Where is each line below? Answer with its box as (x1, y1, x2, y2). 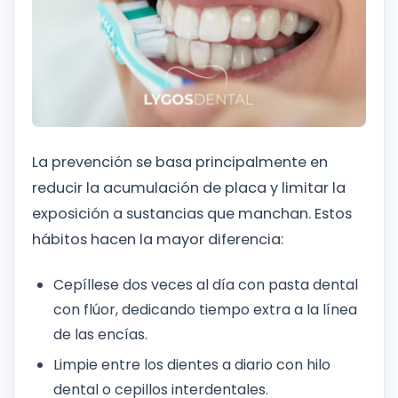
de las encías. (53, 324, 147, 346)
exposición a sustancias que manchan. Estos (32, 203, 352, 225)
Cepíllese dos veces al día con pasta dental (53, 275, 358, 296)
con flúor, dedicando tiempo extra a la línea (53, 299, 357, 321)
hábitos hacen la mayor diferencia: (32, 229, 283, 251)
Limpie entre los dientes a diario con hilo (53, 354, 330, 376)
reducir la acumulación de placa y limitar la (32, 178, 346, 199)
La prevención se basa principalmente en (32, 152, 328, 173)
